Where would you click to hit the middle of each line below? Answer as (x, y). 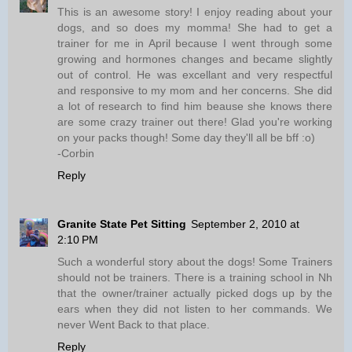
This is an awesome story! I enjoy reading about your (195, 12)
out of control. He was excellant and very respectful (195, 75)
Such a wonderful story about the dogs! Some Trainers (195, 262)
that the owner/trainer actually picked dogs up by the (195, 293)
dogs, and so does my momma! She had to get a (195, 28)
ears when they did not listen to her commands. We (195, 309)
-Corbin (76, 154)
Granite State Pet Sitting (122, 224)
